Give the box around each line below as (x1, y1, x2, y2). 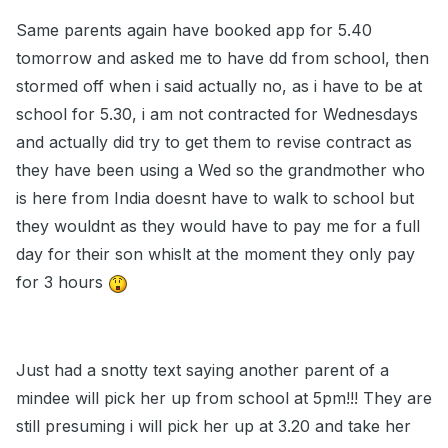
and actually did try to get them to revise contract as (16, 132, 412, 153)
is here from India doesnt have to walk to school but (16, 188, 414, 209)
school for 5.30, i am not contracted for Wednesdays (16, 104, 418, 125)
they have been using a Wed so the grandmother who (16, 160, 425, 181)
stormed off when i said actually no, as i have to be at (16, 76, 422, 97)
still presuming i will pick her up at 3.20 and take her (16, 416, 411, 437)
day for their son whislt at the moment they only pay (16, 244, 415, 265)
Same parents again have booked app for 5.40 (16, 20, 372, 41)
